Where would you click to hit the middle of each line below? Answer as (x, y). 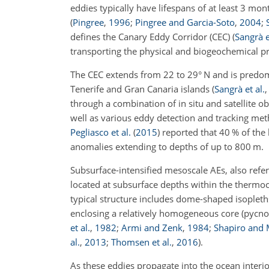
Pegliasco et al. (101, 132)
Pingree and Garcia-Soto (185, 22)
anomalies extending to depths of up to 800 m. (167, 147)
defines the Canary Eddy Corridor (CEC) (151, 37)
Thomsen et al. (141, 242)
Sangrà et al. (240, 89)
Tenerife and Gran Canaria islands (141, 89)
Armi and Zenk (152, 228)
